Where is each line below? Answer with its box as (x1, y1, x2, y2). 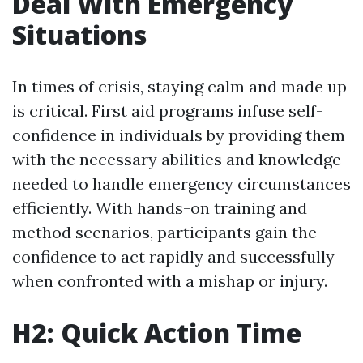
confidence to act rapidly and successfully (12, 246, 335, 267)
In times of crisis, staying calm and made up (12, 76, 347, 96)
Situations (12, 17, 147, 52)
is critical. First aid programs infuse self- (12, 100, 323, 121)
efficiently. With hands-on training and (12, 198, 307, 218)
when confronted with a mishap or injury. (12, 271, 327, 291)
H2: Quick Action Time (12, 315, 301, 350)
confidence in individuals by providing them (12, 125, 345, 145)
